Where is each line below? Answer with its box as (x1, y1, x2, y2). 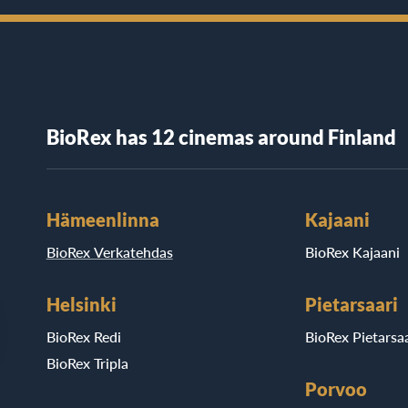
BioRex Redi (46, 327, 121, 345)
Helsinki (46, 292, 117, 315)
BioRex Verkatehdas (46, 242, 173, 260)
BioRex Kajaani (305, 242, 401, 260)
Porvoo (305, 377, 368, 400)
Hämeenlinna (46, 208, 159, 230)
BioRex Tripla (46, 353, 128, 372)
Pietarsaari (305, 292, 399, 315)
